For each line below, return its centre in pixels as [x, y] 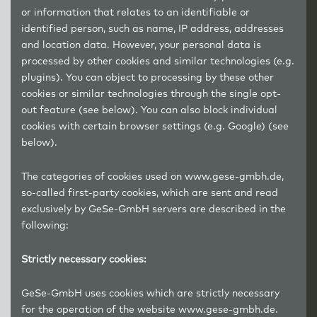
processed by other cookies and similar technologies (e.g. [158, 62]
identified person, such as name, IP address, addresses [152, 29]
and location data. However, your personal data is [141, 45]
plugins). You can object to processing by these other [148, 78]
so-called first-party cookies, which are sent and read [150, 193]
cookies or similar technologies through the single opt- [151, 94]
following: [45, 226]
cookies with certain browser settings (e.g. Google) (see [155, 127]
